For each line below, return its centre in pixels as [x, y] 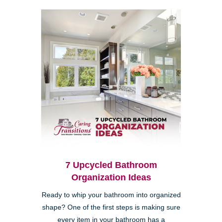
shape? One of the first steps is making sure [111, 208]
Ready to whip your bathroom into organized [111, 195]
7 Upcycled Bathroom [111, 165]
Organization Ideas [111, 178]
